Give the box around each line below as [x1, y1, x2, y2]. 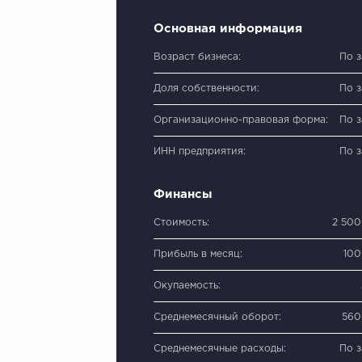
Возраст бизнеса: [154, 52, 241, 61]
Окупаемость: [154, 280, 221, 290]
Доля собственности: [154, 83, 259, 93]
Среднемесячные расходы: [154, 343, 286, 353]
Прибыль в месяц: [154, 249, 242, 259]
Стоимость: [154, 217, 209, 227]
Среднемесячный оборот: [154, 312, 281, 322]
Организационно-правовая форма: [154, 115, 328, 124]
